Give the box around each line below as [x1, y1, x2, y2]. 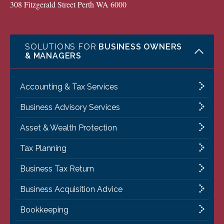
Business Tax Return [20, 164, 94, 174]
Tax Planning [20, 143, 66, 153]
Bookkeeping [20, 205, 68, 215]
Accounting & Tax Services [20, 82, 118, 92]
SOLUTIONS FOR [25, 42, 99, 52]
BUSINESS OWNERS [98, 42, 182, 52]
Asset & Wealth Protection [20, 123, 117, 133]
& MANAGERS [25, 51, 82, 61]
